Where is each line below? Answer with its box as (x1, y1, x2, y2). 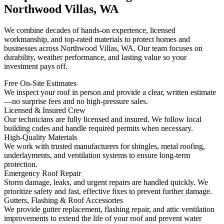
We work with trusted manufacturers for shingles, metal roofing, (4, 141, 205, 150)
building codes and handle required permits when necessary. (4, 123, 193, 132)
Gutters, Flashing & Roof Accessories (4, 195, 123, 204)
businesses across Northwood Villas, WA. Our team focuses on (4, 43, 202, 52)
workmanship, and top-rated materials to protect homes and (4, 34, 190, 43)
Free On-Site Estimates (4, 78, 76, 87)
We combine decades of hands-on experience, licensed (4, 25, 175, 34)
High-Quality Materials (4, 132, 77, 141)
